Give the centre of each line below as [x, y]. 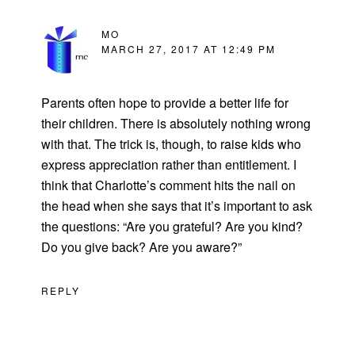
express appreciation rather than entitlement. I [169, 165]
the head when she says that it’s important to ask [177, 206]
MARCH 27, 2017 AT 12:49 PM [189, 49]
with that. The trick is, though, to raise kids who [172, 144]
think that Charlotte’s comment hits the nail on [169, 185]
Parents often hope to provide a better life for [165, 103]
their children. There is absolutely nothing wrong [176, 124]
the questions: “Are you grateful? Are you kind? [172, 227]
